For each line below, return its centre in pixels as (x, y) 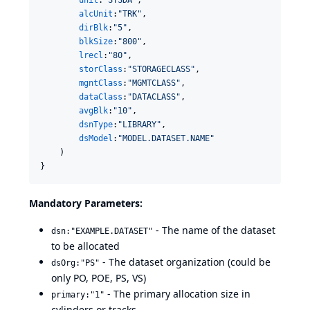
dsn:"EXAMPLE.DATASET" (102, 231)
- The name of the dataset (214, 230)
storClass (101, 69)
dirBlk (93, 28)
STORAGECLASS (161, 69)
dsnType (96, 125)
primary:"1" (78, 295)
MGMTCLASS (154, 83)
